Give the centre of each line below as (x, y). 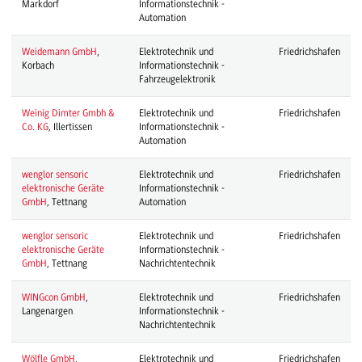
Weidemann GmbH (59, 51)
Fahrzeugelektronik (177, 79)
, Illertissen (70, 126)
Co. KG (35, 126)
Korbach (38, 65)
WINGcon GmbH (53, 297)
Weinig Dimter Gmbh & (67, 113)
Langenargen (47, 311)
